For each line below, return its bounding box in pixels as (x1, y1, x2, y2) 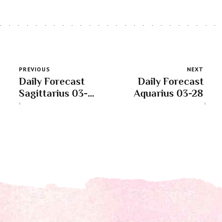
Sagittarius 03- (18, 87, 88, 99)
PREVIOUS (18, 65, 50, 73)
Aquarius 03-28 (133, 87, 204, 99)
